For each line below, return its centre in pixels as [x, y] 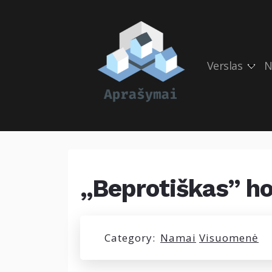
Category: [130, 238]
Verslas [225, 65]
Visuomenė [229, 238]
